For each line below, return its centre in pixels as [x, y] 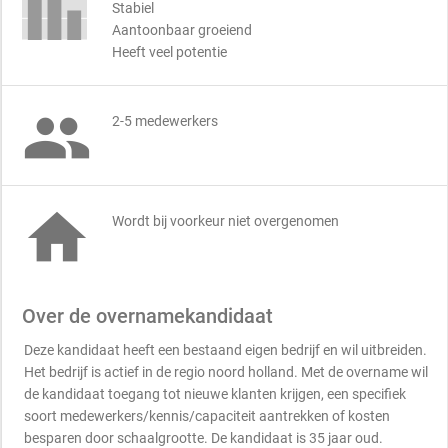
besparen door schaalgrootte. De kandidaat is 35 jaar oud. [203, 438]
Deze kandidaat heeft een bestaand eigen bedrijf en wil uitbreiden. [225, 350]
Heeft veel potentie [169, 52]
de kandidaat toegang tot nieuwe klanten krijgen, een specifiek [215, 394]
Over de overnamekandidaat [147, 316]
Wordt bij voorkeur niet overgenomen [225, 221]
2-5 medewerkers [165, 121]
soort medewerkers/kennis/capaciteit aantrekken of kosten [207, 416]
